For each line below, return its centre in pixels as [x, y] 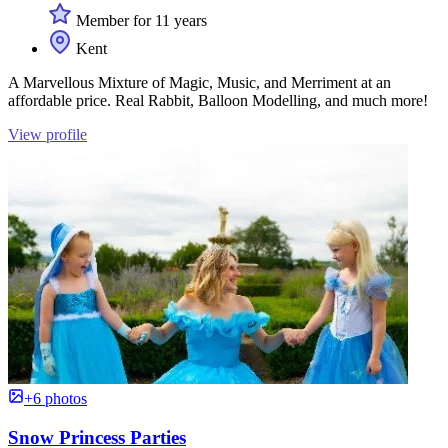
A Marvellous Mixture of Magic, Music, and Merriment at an [199, 83]
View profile [47, 135]
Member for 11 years [139, 21]
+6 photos [55, 399]
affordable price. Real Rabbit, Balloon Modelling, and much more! [218, 101]
